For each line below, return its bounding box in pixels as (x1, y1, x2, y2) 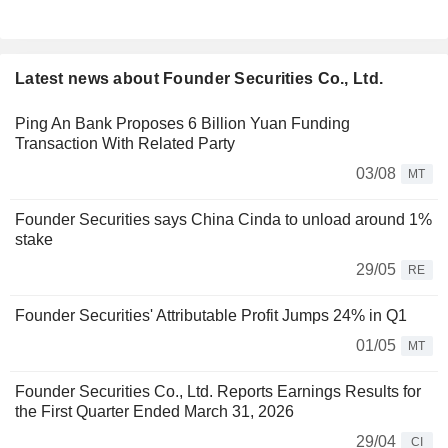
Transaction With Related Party (15, 135, 235, 153)
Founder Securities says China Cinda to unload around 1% (15, 211, 432, 229)
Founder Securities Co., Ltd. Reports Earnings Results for (15, 383, 421, 401)
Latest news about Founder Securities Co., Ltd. (15, 70, 384, 88)
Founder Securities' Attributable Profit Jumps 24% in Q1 (15, 307, 407, 325)
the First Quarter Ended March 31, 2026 (15, 403, 294, 421)
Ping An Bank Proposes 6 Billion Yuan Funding (15, 115, 350, 133)
